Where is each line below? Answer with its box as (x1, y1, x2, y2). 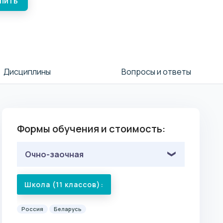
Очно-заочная (25, 148, 84, 160)
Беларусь (54, 205, 82, 213)
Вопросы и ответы (121, 66, 191, 77)
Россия (21, 205, 44, 213)
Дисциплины (3, 66, 51, 77)
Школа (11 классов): (24, 179, 104, 189)
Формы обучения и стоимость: (17, 121, 166, 135)
